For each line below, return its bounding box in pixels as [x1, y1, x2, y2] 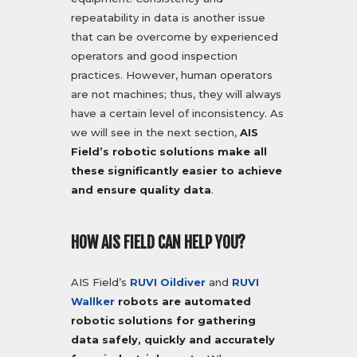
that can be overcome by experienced [71, 30, 278, 44]
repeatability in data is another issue [71, 11, 265, 25]
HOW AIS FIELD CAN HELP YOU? [71, 233, 245, 253]
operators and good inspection [71, 49, 237, 63]
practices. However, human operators [71, 69, 273, 82]
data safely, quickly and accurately [71, 333, 275, 347]
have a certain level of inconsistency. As [71, 107, 284, 120]
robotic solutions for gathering [71, 314, 256, 328]
